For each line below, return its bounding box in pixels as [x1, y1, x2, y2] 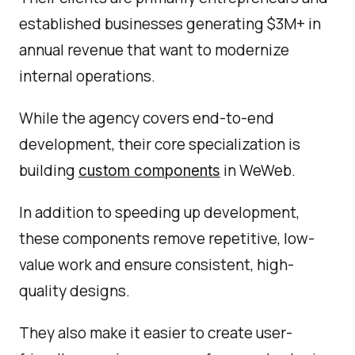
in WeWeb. [220, 160, 302, 181]
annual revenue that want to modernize [19, 40, 289, 60]
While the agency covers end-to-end [19, 108, 274, 128]
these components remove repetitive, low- [19, 228, 315, 249]
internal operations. [19, 66, 155, 86]
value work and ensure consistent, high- [19, 254, 294, 275]
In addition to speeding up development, [19, 202, 300, 223]
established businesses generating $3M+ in [19, 13, 321, 34]
